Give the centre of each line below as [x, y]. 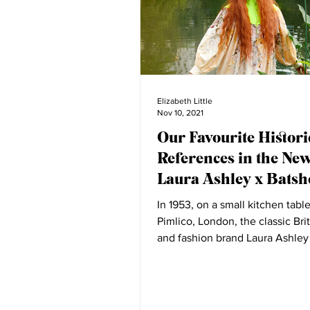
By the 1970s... [192, 254]
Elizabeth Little [185, 101]
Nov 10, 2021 [180, 112]
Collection [192, 199]
